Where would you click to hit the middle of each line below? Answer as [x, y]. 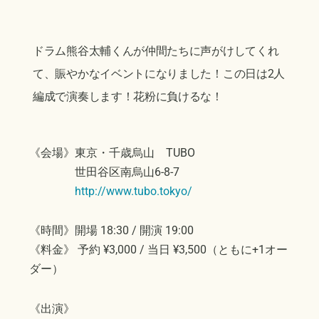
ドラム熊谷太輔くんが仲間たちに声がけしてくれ [156, 51]
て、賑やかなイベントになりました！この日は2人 [159, 73]
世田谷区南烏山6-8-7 [104, 172]
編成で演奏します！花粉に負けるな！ [128, 96]
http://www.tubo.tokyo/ [134, 191]
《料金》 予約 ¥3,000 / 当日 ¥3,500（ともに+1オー [158, 250]
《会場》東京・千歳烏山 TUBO [112, 152]
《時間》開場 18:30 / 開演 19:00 [111, 231]
